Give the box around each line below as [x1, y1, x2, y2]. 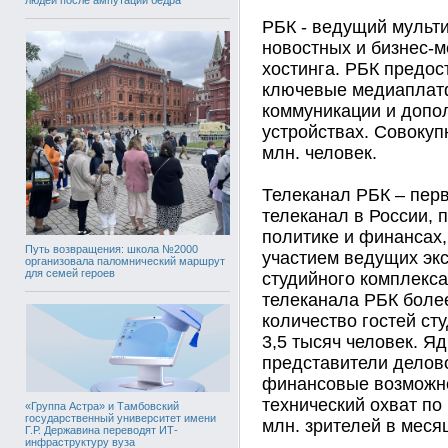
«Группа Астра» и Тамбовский [25, 399, 179, 412]
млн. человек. [262, 143, 377, 163]
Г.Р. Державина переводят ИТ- [25, 423, 178, 436]
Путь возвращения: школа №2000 [25, 242, 198, 255]
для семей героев [25, 266, 115, 279]
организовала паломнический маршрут [25, 254, 225, 267]
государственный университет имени [25, 411, 216, 424]
